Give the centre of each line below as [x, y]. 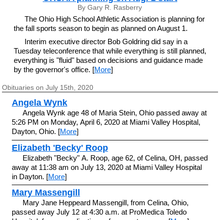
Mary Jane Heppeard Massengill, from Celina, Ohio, [106, 203]
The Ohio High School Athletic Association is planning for [115, 19]
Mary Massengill [46, 192]
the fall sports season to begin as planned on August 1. [100, 28]
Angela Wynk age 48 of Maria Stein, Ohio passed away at [115, 113]
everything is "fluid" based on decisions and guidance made [108, 60]
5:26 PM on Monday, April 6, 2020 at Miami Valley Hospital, [106, 122]
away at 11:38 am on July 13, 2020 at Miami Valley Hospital [107, 167]
